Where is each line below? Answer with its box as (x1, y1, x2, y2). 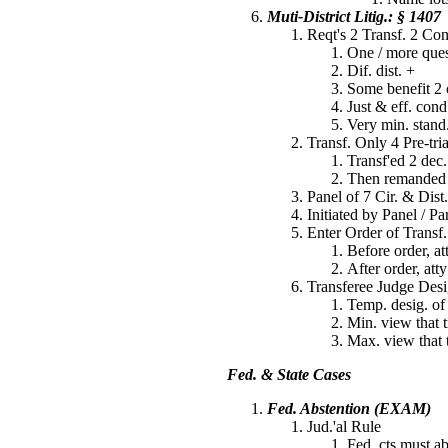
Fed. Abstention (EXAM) (267, 400, 431, 417)
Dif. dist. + (347, 62, 415, 79)
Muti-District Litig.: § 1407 (267, 8, 441, 25)
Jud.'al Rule (307, 418, 381, 435)
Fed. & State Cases (227, 366, 351, 383)
